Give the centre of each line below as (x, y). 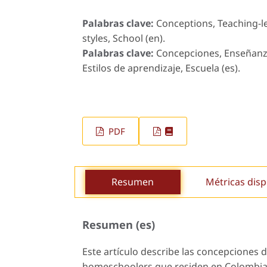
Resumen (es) (119, 225)
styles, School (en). (124, 38)
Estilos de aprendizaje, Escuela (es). (161, 68)
